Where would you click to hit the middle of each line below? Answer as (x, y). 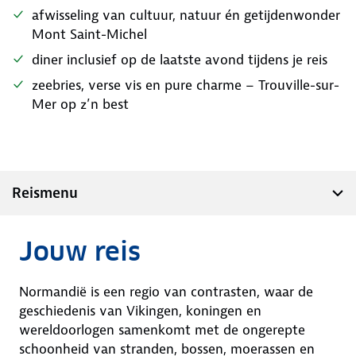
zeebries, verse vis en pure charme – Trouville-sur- (186, 85)
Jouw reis (80, 252)
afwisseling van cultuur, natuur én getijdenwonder (186, 15)
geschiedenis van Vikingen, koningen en (140, 311)
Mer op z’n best (80, 104)
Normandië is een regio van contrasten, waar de (166, 292)
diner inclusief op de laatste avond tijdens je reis (180, 60)
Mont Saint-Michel (89, 34)
